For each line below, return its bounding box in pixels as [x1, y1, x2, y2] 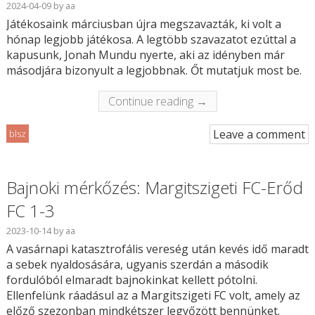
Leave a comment [213, 127, 306, 143]
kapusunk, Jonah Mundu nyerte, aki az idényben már [6, 47, 285, 63]
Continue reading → [108, 94, 207, 110]
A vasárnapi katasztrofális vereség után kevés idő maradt [6, 241, 309, 257]
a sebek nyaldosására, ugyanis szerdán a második [6, 257, 269, 273]
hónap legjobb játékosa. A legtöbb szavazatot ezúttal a [6, 32, 296, 48]
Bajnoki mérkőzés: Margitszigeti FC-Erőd [6, 176, 303, 200]
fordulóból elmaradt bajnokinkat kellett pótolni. [6, 272, 257, 288]
